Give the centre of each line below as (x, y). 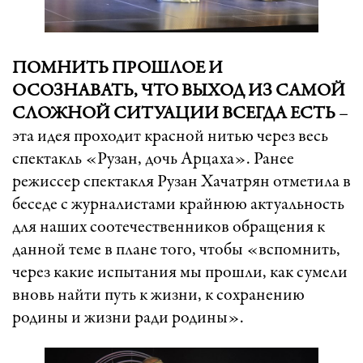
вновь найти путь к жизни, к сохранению (158, 296)
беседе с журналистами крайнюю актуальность (178, 205)
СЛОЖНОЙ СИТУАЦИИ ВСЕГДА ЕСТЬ (174, 115)
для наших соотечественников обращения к (169, 228)
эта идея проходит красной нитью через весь (170, 137)
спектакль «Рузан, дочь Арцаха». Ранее (153, 160)
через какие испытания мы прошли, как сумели (180, 273)
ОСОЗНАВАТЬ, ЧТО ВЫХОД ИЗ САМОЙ (179, 92)
